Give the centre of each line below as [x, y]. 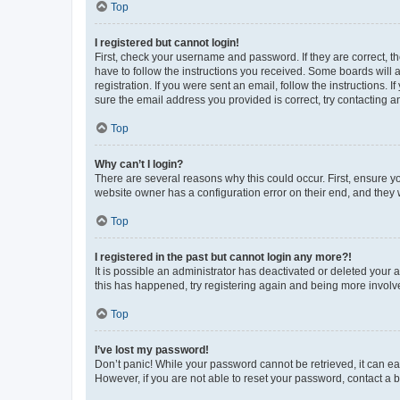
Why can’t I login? [139, 164]
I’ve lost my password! [152, 350]
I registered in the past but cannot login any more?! [223, 257]
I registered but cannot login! [167, 42]
